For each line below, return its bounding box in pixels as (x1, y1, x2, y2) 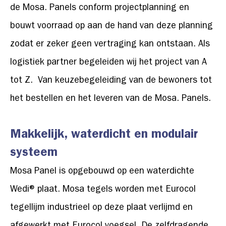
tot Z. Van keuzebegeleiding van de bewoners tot (10, 77, 212, 86)
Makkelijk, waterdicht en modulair (10, 130, 198, 142)
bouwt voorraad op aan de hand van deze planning (10, 22, 213, 32)
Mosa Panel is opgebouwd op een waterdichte (10, 167, 194, 177)
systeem (10, 148, 58, 160)
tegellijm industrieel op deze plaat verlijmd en (10, 204, 193, 213)
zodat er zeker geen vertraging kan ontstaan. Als (10, 40, 210, 50)
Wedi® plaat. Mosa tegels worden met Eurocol (10, 186, 196, 195)
